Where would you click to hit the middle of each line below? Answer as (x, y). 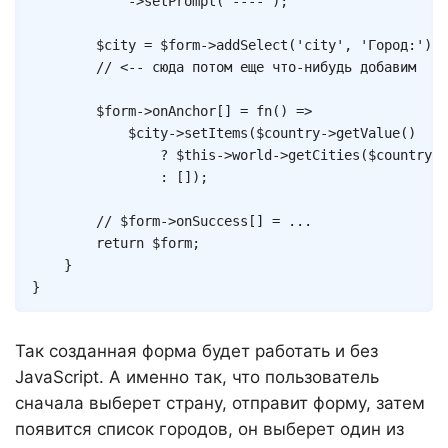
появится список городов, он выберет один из (209, 428)
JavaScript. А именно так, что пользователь (197, 376)
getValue (368, 133)
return (120, 243)
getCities (324, 155)
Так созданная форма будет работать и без (196, 350)
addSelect (252, 45)
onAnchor (184, 111)
